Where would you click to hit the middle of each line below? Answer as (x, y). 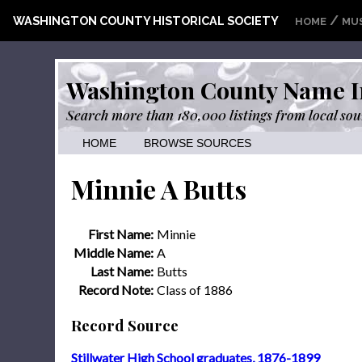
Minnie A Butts (159, 189)
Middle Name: (114, 252)
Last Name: (122, 271)
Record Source (125, 325)
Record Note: (116, 289)
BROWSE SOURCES (198, 143)
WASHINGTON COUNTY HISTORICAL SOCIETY (146, 21)
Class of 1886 (195, 289)
